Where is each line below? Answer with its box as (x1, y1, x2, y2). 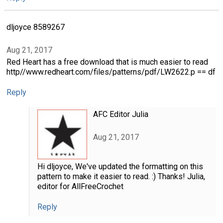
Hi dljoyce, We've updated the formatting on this (37, 161, 203, 171)
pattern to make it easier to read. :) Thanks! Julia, (37, 171, 205, 181)
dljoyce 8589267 (6, 22, 65, 32)
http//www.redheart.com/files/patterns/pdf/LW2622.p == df (6, 67, 216, 77)
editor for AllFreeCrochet (37, 181, 123, 191)
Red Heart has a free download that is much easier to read (6, 57, 208, 67)
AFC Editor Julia (93, 109, 148, 119)
